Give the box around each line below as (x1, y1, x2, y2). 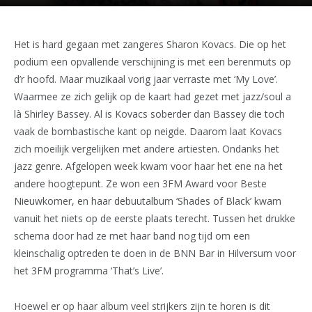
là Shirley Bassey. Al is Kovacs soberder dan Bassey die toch (14, 107, 285, 120)
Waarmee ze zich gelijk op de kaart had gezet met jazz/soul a (14, 90, 291, 103)
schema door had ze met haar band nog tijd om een (14, 229, 250, 242)
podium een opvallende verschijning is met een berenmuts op (14, 55, 291, 68)
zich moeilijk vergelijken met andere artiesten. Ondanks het (14, 142, 279, 155)
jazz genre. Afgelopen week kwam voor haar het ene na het (14, 159, 283, 173)
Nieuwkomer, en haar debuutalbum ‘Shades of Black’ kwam (14, 194, 281, 208)
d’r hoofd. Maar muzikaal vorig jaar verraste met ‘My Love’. (14, 72, 278, 86)
